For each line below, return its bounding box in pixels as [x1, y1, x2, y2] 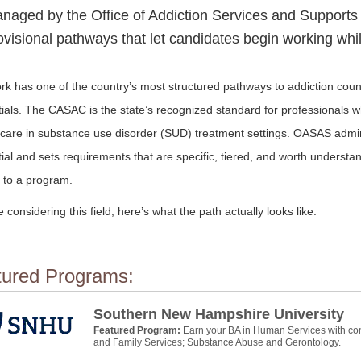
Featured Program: [93, 325, 183, 336]
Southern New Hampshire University [93, 306, 344, 322]
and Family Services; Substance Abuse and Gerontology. [93, 337, 341, 348]
